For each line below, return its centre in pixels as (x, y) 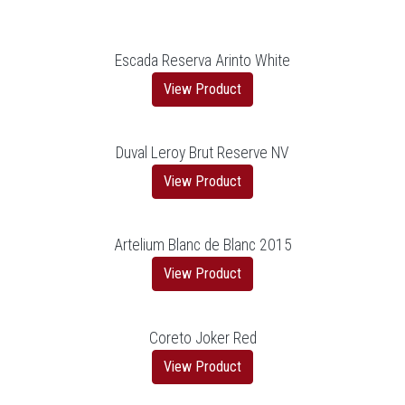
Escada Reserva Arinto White (202, 60)
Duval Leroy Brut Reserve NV (202, 153)
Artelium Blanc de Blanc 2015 (202, 245)
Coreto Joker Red (202, 338)
